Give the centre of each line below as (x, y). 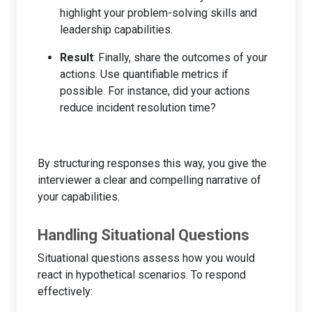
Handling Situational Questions (143, 235)
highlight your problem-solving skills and (158, 13)
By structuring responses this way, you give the (152, 163)
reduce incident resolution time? (138, 107)
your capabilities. (79, 196)
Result (77, 57)
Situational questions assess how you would (146, 258)
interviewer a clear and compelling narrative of (149, 180)
